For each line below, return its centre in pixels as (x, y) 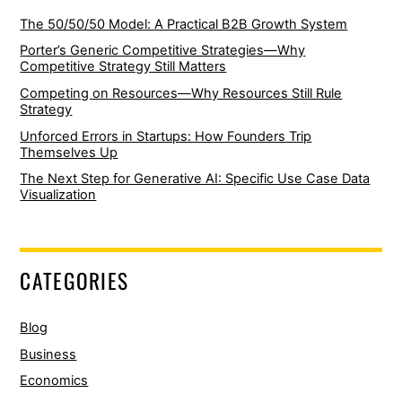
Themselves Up (69, 152)
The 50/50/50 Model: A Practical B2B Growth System (184, 24)
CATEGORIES (74, 281)
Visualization (58, 195)
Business (48, 354)
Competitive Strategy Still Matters (123, 67)
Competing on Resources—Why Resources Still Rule (181, 93)
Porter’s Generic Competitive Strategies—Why (163, 51)
